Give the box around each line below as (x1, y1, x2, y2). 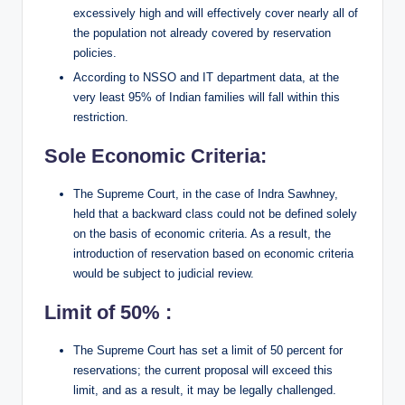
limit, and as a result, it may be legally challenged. (73, 382, 336, 397)
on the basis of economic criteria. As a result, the (73, 226, 331, 240)
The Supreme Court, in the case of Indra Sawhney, (73, 186, 338, 201)
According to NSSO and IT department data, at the (73, 70, 339, 84)
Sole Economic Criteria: (44, 144, 267, 167)
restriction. (73, 109, 128, 124)
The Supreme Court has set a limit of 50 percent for (73, 343, 343, 357)
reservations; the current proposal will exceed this (73, 363, 333, 377)
